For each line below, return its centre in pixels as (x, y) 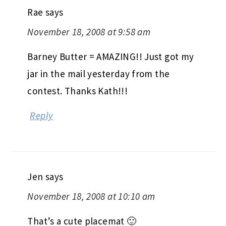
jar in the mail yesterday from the (99, 73)
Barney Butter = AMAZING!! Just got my (111, 56)
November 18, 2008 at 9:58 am (89, 32)
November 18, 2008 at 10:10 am (91, 196)
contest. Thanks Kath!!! (78, 91)
